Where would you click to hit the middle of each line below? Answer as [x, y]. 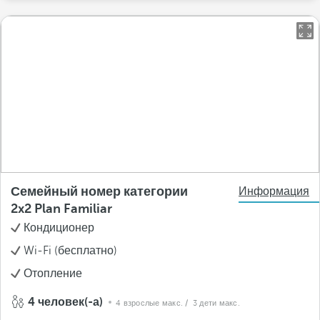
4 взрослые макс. [149, 303]
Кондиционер [59, 228]
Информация [274, 191]
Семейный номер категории [99, 191]
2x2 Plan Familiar [61, 209]
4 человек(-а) [65, 302]
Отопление [53, 274]
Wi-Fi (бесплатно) [70, 251]
